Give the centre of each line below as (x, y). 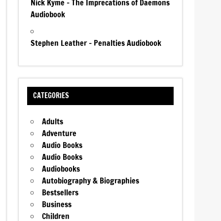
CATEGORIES (51, 96)
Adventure (59, 133)
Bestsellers (60, 193)
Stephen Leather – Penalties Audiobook (96, 43)
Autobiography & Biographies (91, 181)
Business (57, 204)
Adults (53, 122)
